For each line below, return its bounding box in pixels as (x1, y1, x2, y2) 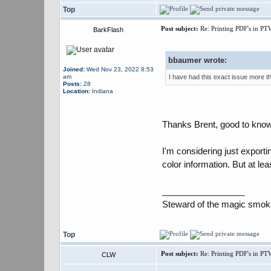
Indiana (90, 88, 113, 94)
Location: (63, 88, 90, 94)
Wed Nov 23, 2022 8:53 (85, 66, 154, 73)
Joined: (63, 66, 85, 73)
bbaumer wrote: (168, 56, 227, 65)
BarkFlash (93, 26, 123, 33)
